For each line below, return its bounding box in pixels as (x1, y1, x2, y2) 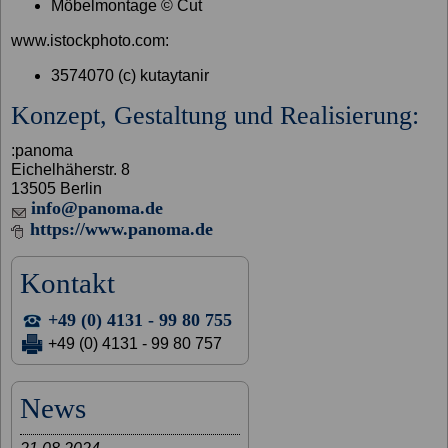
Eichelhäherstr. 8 (11, 161, 131, 179)
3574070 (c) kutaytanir (51, 67, 210, 85)
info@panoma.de (31, 198, 164, 219)
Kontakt (20, 267, 116, 300)
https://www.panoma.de (30, 219, 214, 240)
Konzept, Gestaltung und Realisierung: (11, 101, 420, 131)
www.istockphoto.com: (11, 32, 170, 50)
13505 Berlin (11, 180, 103, 198)
